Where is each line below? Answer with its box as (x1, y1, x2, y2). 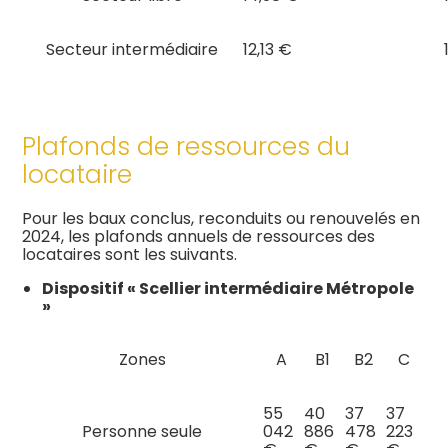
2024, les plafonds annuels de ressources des (22, 224, 376, 248)
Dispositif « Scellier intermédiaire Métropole (42, 276, 415, 300)
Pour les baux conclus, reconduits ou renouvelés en (22, 206, 421, 230)
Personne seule (82, 419, 203, 443)
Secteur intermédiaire (46, 38, 219, 62)
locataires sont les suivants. (22, 242, 238, 266)
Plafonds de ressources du (22, 129, 351, 165)
